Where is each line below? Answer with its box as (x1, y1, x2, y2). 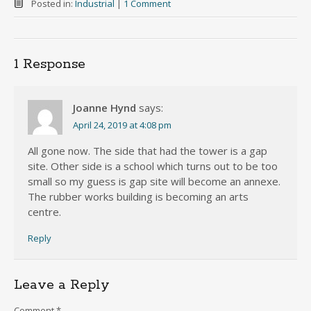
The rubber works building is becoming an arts (28, 190, 249, 204)
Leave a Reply (14, 276, 110, 294)
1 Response (14, 55, 85, 73)
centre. (28, 205, 61, 219)
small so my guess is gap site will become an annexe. (28, 174, 280, 189)
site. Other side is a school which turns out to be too (28, 159, 278, 174)
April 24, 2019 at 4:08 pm (73, 118, 171, 131)
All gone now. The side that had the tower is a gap (28, 144, 267, 158)
